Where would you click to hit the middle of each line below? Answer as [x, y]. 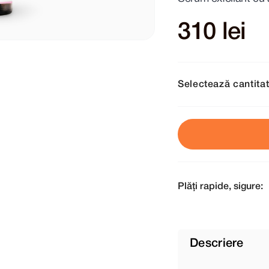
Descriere [217, 244]
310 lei [212, 33]
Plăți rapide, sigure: [220, 187]
